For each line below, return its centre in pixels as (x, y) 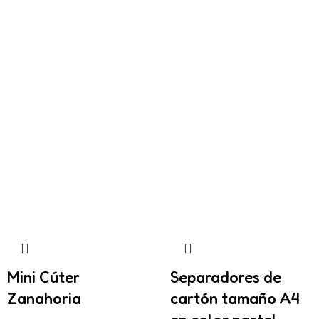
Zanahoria (44, 298)
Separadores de (226, 277)
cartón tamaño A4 (235, 298)
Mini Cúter (43, 277)
